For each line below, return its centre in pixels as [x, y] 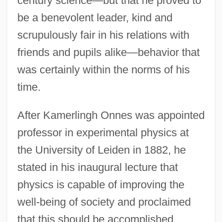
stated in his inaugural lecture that [97, 167]
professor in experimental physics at [103, 132]
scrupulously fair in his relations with [103, 35]
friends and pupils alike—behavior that [108, 52]
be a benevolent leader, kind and [95, 17]
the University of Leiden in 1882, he [101, 150]
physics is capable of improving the [101, 184]
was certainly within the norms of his [103, 69]
